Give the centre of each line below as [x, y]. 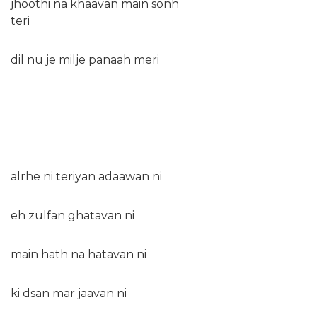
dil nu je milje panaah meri [85, 59]
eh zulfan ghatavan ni [73, 215]
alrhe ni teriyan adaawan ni [86, 176]
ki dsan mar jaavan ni [69, 293]
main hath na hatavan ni [79, 254]
